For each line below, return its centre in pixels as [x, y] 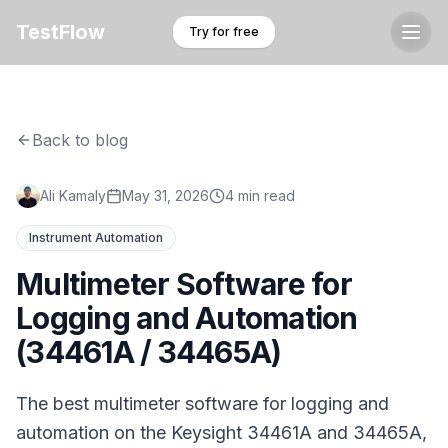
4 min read [260, 195]
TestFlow [60, 32]
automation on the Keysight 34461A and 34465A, [221, 432]
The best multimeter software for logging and [202, 403]
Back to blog [80, 140]
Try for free [224, 31]
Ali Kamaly [73, 195]
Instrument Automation [96, 237]
